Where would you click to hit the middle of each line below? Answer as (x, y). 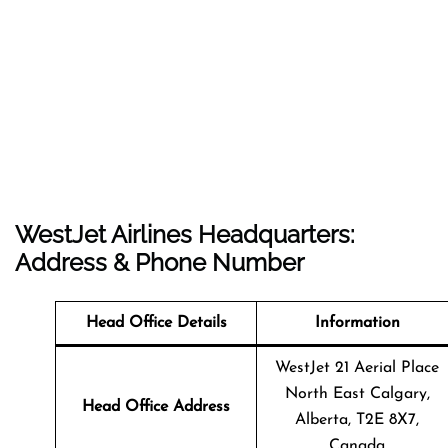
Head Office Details (156, 322)
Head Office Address (156, 406)
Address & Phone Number (159, 262)
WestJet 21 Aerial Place (357, 367)
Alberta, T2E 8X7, (357, 419)
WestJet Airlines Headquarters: (185, 234)
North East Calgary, (357, 393)
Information (357, 322)
